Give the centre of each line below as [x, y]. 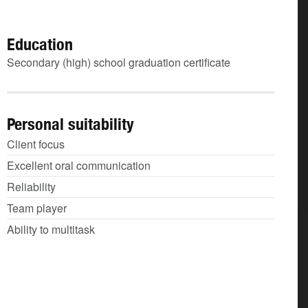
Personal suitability [70, 124]
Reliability [31, 187]
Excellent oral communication [79, 165]
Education [40, 44]
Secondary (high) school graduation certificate [119, 62]
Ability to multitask [51, 229]
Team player [37, 208]
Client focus [36, 144]
